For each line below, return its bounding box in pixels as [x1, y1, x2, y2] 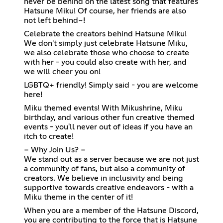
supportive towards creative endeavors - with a [24, 183, 194, 192]
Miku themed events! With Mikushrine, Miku [24, 104, 183, 112]
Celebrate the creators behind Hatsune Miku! [24, 29, 187, 38]
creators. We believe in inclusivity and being [24, 174, 183, 182]
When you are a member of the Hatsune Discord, [24, 206, 199, 215]
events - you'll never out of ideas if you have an [24, 122, 193, 131]
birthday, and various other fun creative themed [24, 113, 195, 121]
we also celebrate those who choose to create [24, 48, 189, 57]
